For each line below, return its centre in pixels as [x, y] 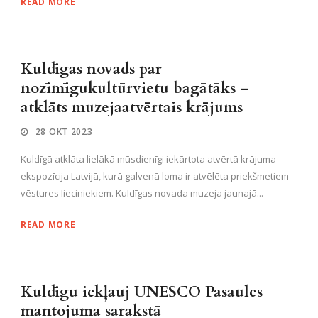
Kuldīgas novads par [91, 69]
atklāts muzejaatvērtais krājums [132, 107]
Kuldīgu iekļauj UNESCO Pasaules [142, 292]
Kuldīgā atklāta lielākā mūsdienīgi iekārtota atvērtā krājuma [148, 159]
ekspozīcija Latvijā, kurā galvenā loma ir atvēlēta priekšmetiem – [158, 176]
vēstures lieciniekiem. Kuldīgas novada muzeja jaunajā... [142, 193]
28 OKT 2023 [64, 131]
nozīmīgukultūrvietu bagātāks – [135, 88]
